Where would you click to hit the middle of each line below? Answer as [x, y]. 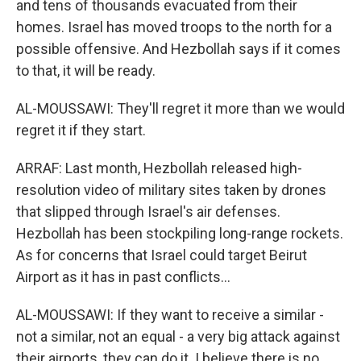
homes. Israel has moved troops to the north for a [174, 27]
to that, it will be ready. [86, 71]
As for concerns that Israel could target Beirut [162, 255]
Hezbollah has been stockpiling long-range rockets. [180, 233]
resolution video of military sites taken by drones [171, 190]
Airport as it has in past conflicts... [123, 277]
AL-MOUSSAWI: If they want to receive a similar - [170, 315]
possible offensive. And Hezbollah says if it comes [178, 49]
